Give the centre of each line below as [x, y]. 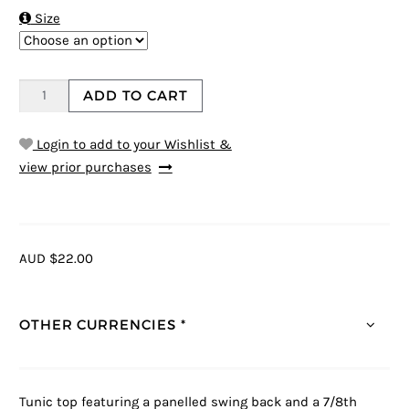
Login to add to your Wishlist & [132, 144]
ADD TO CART [136, 96]
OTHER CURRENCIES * [102, 325]
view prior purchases [85, 167]
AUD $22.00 [56, 258]
